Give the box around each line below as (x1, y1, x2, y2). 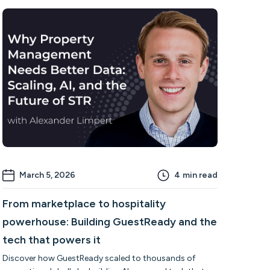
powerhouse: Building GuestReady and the (2, 215, 217, 228)
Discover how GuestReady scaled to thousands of (2, 253, 195, 263)
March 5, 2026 (19, 169, 75, 180)
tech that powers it (2, 233, 101, 246)
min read (182, 169, 218, 180)
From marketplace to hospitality (2, 196, 166, 210)
